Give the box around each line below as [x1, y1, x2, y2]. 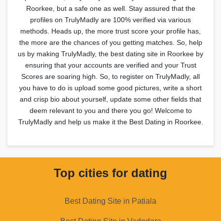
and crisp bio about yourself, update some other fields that [20, 95, 201, 103]
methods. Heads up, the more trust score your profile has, [20, 27, 201, 35]
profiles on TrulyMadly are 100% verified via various [30, 15, 191, 24]
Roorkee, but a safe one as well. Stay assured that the [26, 4, 195, 12]
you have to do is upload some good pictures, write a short [19, 83, 202, 92]
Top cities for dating [54, 166, 167, 180]
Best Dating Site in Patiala [65, 196, 156, 205]
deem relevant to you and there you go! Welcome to [29, 106, 192, 114]
